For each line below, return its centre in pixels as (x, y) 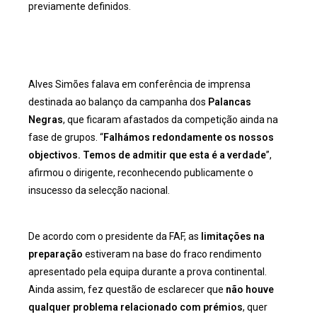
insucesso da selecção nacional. (99, 190)
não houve (250, 289)
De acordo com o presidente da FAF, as (115, 236)
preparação (56, 254)
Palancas (230, 102)
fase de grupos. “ (66, 137)
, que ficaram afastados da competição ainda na (171, 120)
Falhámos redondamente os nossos (189, 137)
